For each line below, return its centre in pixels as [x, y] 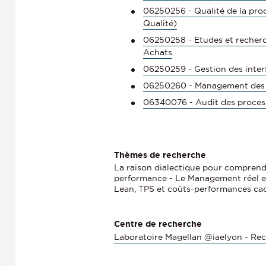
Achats [158, 52]
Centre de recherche [158, 224]
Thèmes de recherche [160, 155]
